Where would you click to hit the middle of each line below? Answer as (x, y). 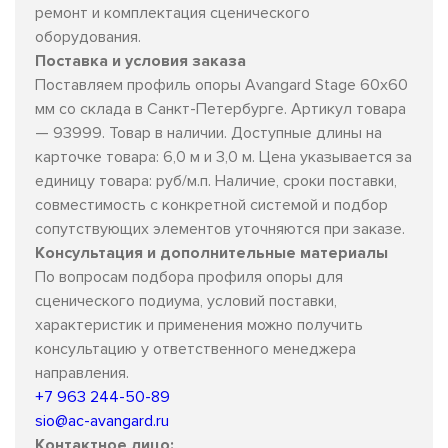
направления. (82, 372)
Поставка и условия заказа (140, 60)
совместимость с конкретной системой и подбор (211, 204)
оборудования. (88, 36)
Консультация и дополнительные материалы (211, 252)
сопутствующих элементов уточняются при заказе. (220, 228)
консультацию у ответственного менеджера (195, 348)
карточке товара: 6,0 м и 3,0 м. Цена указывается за (223, 156)
